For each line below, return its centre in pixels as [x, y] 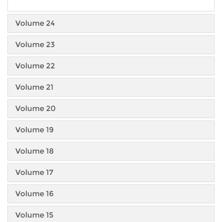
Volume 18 [35, 151]
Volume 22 [35, 66]
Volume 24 [35, 23]
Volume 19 [34, 130]
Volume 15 [34, 215]
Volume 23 [35, 45]
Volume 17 [34, 172]
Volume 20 [35, 109]
